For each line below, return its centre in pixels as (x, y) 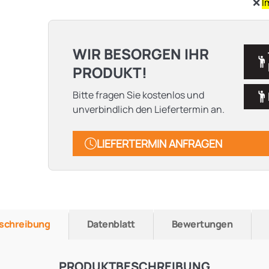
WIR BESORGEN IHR (141, 54)
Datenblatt (111, 224)
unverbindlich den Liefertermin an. (149, 110)
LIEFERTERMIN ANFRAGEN (160, 144)
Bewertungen (202, 224)
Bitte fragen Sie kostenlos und (139, 95)
